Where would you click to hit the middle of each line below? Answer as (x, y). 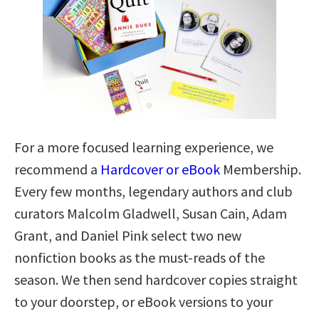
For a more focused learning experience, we (144, 147)
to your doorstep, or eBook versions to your (143, 301)
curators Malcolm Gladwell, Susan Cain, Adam (151, 213)
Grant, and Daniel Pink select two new (128, 235)
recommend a (57, 169)
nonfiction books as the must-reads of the (140, 257)
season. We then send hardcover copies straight (156, 279)
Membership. (261, 169)
